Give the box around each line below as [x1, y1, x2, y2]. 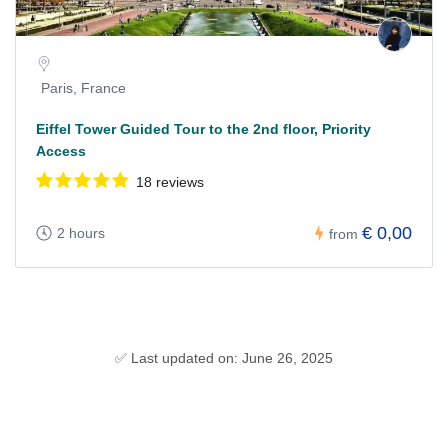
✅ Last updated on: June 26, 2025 [115, 350, 333, 367]
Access [36, 143, 86, 160]
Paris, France [41, 80, 126, 97]
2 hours [57, 225, 105, 242]
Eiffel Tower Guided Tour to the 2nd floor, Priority [36, 121, 371, 138]
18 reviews [136, 174, 204, 191]
